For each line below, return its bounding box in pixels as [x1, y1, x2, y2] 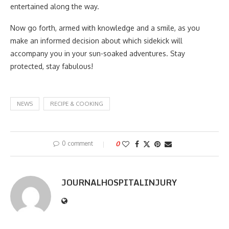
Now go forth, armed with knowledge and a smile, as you [10, 24, 200, 32]
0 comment [62, 140, 93, 147]
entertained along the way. [10, 2, 99, 11]
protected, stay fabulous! [10, 62, 93, 71]
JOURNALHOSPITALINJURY [61, 176, 177, 189]
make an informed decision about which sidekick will [10, 36, 182, 45]
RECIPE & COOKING [50, 100, 103, 107]
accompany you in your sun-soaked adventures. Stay [10, 49, 185, 58]
